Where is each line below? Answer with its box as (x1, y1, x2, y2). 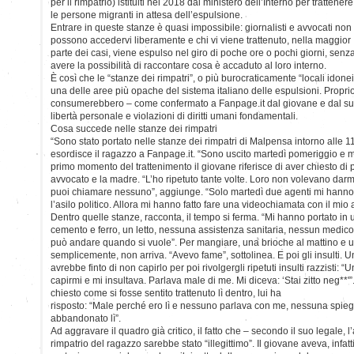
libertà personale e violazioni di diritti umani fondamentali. (51, 110, 298, 122)
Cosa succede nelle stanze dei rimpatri (51, 122, 217, 134)
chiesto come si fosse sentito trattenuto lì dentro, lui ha (51, 287, 281, 299)
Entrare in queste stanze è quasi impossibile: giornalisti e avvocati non (51, 21, 352, 33)
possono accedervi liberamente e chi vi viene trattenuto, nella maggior (51, 34, 351, 46)
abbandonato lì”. (51, 312, 121, 324)
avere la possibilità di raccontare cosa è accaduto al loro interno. (51, 59, 326, 71)
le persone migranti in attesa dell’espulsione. (51, 9, 243, 21)
